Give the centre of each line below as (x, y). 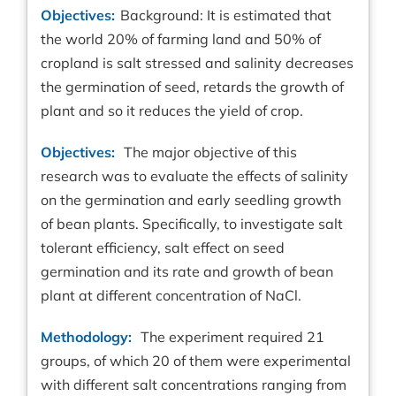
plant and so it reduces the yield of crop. (172, 111)
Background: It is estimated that (226, 15)
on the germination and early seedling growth (191, 200)
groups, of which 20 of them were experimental (196, 361)
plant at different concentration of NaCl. (171, 296)
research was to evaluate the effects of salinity (194, 176)
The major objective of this (209, 152)
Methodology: (86, 337)
